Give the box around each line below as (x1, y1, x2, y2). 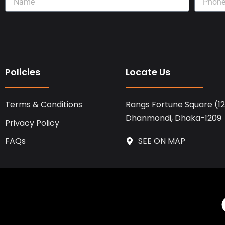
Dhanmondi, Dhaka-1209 (125, 112, 221, 124)
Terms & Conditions (5, 99, 82, 111)
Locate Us (125, 66, 170, 79)
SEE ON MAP (138, 135, 185, 147)
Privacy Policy (5, 117, 59, 129)
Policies (5, 66, 40, 79)
